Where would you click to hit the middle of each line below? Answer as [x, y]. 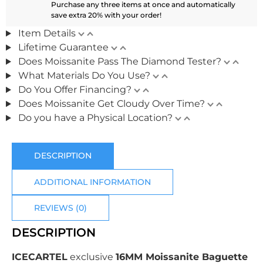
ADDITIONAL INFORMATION [92, 182]
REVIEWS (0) [60, 208]
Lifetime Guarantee [63, 48]
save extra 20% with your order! [107, 15]
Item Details [47, 33]
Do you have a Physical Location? [95, 118]
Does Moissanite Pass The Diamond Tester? [119, 62]
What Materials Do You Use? [84, 76]
